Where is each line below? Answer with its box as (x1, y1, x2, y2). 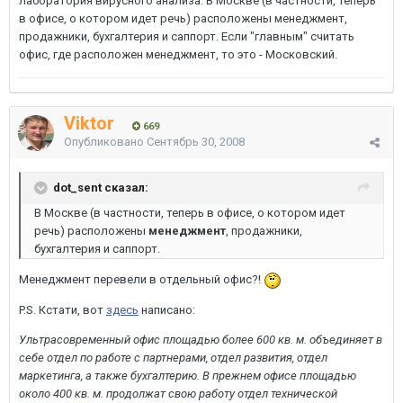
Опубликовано (64, 135, 147, 148)
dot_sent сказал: (53, 180, 148, 194)
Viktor (64, 112, 114, 134)
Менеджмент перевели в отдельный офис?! (19, 273, 264, 286)
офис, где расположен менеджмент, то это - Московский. (19, 48, 337, 61)
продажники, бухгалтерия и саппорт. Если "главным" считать (19, 30, 354, 43)
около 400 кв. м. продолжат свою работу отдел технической (19, 386, 337, 400)
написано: (139, 302, 195, 317)
